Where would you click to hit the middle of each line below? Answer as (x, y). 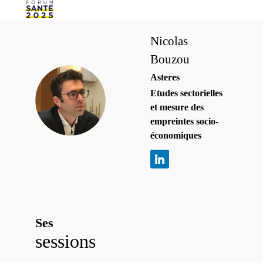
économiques (176, 136)
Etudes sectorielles (186, 93)
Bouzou (170, 59)
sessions (65, 242)
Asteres (165, 77)
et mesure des (177, 107)
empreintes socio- (184, 122)
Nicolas (169, 41)
